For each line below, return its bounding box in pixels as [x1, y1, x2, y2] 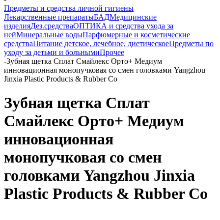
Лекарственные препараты [4, 13, 94, 21]
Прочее [100, 48, 124, 56]
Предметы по [169, 39, 214, 48]
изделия [4, 22, 30, 30]
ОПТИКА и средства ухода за [73, 22, 173, 30]
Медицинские [110, 13, 157, 21]
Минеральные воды [16, 30, 82, 39]
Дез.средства [30, 22, 73, 30]
